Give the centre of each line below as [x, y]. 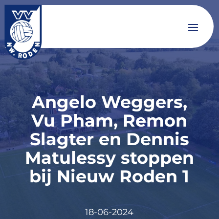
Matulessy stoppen [109, 158]
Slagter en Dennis [109, 139]
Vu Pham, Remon [109, 120]
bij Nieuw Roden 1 [109, 176]
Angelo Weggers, [109, 102]
